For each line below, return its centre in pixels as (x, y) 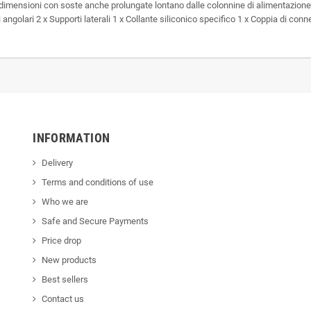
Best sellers (65, 279)
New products (69, 260)
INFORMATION (72, 137)
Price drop (62, 240)
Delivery (58, 162)
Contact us (63, 299)
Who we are (65, 201)
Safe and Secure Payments (95, 221)
